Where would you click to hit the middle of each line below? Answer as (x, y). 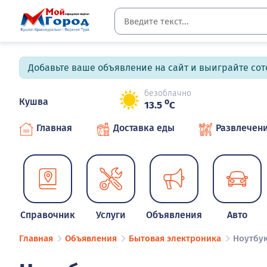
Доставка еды (144, 128)
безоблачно (168, 94)
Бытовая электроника (175, 239)
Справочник (48, 215)
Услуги (111, 215)
